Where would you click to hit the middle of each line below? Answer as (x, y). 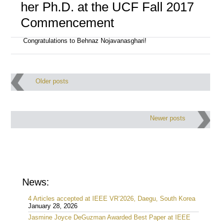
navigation (51, 97)
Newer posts (167, 119)
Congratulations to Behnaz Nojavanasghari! (85, 41)
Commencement (67, 22)
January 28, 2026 (53, 206)
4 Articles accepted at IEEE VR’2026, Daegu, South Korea (112, 199)
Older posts (52, 82)
